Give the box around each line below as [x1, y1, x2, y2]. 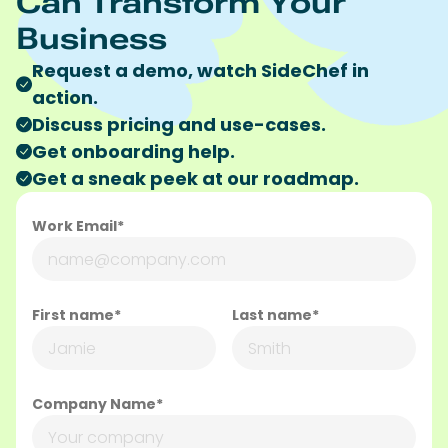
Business [16, 21, 167, 57]
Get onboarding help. [32, 139, 235, 165]
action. [32, 85, 98, 111]
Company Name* [32, 394, 163, 415]
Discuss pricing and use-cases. [32, 112, 326, 138]
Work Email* [32, 216, 124, 237]
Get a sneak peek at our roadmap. [32, 166, 359, 192]
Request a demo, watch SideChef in [32, 58, 369, 84]
